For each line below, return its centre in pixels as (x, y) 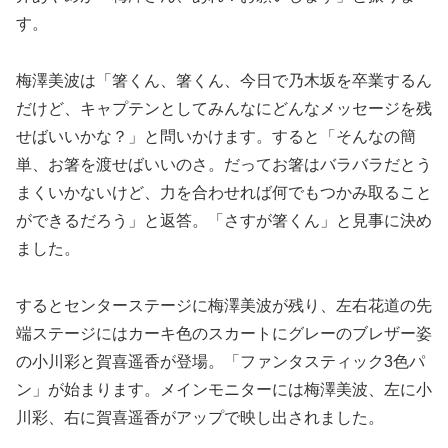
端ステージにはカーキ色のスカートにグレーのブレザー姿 (224, 333)
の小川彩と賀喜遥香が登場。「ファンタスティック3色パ (220, 361)
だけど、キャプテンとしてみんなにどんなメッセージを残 (224, 108)
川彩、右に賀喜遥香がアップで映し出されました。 (200, 417)
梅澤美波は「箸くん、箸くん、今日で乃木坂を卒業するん (224, 80)
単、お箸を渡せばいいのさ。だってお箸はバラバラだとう (224, 164)
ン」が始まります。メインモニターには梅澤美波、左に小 (224, 389)
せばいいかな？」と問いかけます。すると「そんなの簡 (216, 136)
